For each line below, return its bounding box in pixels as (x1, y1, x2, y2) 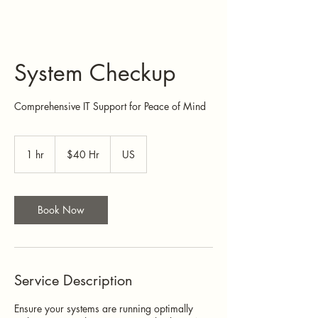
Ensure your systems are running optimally (14, 302, 193, 315)
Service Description (14, 271, 133, 290)
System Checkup (14, 58, 175, 87)
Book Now (38, 203, 84, 216)
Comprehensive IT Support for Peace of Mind (14, 99, 206, 113)
